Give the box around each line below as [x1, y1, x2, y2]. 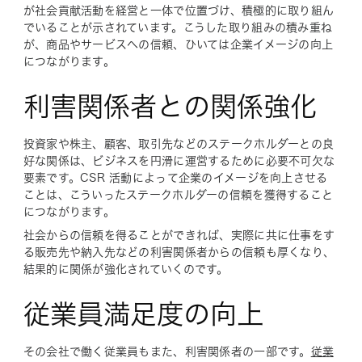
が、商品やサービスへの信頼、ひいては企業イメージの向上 [23, 38, 334, 50]
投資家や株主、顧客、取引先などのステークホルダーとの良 [23, 137, 335, 149]
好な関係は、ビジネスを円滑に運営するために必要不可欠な [23, 154, 335, 166]
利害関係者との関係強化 [23, 92, 317, 120]
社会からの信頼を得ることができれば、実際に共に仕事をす [23, 229, 335, 241]
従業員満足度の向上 [23, 300, 263, 327]
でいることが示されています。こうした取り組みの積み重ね [23, 21, 333, 33]
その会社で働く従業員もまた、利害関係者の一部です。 [23, 345, 311, 357]
